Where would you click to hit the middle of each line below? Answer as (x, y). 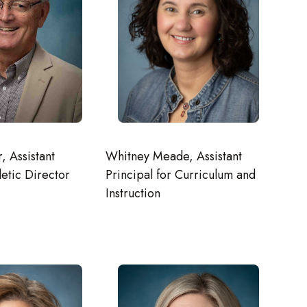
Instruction (133, 193)
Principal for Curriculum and (180, 174)
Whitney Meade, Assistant (173, 156)
